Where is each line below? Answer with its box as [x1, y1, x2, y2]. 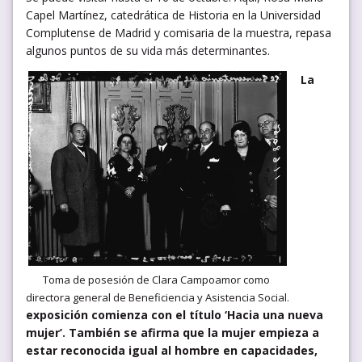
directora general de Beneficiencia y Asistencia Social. [26, 289, 289, 305]
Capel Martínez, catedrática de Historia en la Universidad [26, 6, 321, 23]
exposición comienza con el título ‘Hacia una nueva [26, 306, 323, 322]
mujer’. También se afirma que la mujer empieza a [26, 324, 319, 340]
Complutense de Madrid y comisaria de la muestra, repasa [26, 24, 331, 40]
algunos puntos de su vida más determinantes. [26, 42, 270, 58]
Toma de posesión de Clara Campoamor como [43, 271, 272, 287]
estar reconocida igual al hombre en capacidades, [26, 342, 318, 358]
